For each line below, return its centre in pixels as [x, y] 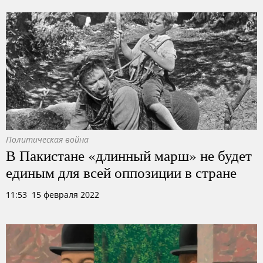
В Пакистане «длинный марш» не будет [129, 155]
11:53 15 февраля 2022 [53, 195]
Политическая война [47, 139]
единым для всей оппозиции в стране [121, 172]
